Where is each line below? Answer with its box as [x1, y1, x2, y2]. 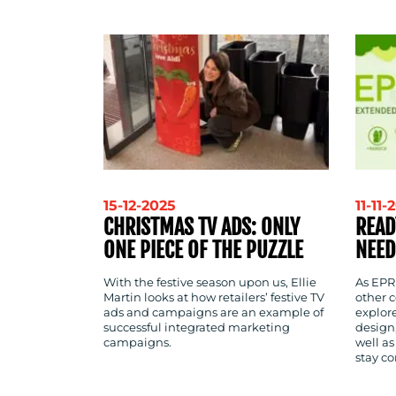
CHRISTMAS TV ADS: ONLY [103, 214, 300, 241]
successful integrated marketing [103, 321, 290, 335]
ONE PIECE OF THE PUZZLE [103, 237, 303, 264]
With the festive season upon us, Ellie [103, 276, 316, 290]
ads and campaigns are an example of [103, 306, 324, 320]
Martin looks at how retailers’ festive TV [103, 291, 324, 305]
